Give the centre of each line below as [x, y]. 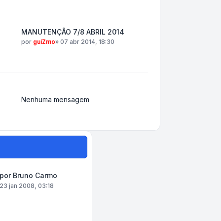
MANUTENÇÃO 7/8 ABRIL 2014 [73, 32]
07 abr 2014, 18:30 [87, 42]
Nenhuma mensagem [55, 99]
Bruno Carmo [35, 175]
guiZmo [44, 42]
